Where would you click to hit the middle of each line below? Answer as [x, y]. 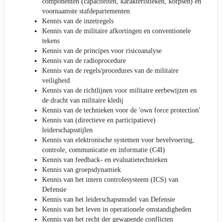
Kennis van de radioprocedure [84, 61]
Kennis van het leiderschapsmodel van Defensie [109, 200]
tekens [51, 41]
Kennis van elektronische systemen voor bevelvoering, [118, 140]
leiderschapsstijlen [67, 130]
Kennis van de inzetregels [78, 21]
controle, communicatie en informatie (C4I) [104, 150]
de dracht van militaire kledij [83, 101]
